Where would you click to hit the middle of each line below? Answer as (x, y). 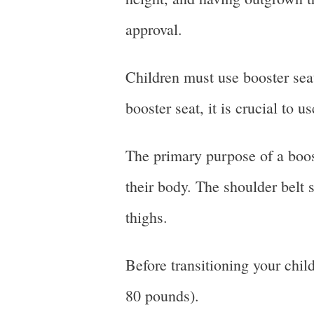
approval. (156, 29)
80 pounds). (165, 296)
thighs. (149, 217)
